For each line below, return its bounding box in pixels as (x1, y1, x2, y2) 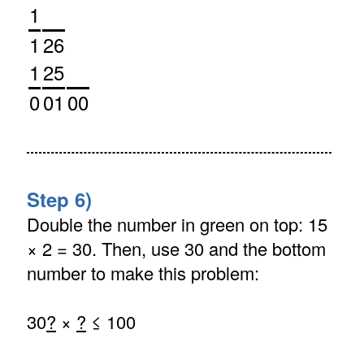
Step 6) (26, 185, 92, 214)
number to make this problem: (26, 260, 259, 286)
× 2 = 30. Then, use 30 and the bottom (26, 236, 326, 262)
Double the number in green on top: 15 (26, 211, 327, 237)
